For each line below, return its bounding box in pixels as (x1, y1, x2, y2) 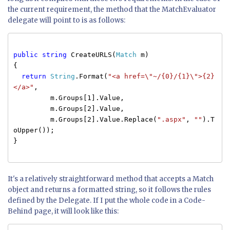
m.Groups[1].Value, (13, 94, 124, 102)
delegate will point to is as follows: (8, 16, 125, 25)
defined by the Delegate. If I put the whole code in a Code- (8, 196, 205, 205)
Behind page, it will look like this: (8, 207, 119, 216)
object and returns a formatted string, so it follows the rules (8, 185, 211, 195)
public (13, 51, 38, 59)
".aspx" (157, 116, 186, 124)
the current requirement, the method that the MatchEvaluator (8, 5, 216, 14)
